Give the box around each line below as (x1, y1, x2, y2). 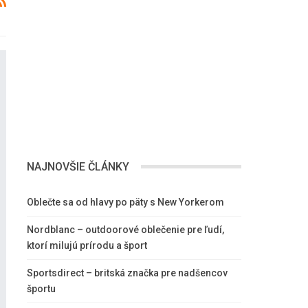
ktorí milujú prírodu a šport (26, 239, 147, 251)
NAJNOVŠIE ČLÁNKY (26, 159, 129, 173)
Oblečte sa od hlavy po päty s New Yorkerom (26, 196, 224, 208)
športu (26, 283, 56, 294)
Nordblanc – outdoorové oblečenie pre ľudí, (26, 223, 224, 235)
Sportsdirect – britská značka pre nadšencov (26, 267, 228, 278)
